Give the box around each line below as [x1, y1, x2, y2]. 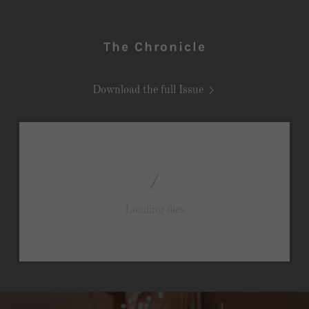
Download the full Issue [92, 85, 203, 96]
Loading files [124, 205, 185, 216]
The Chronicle [103, 39, 206, 54]
